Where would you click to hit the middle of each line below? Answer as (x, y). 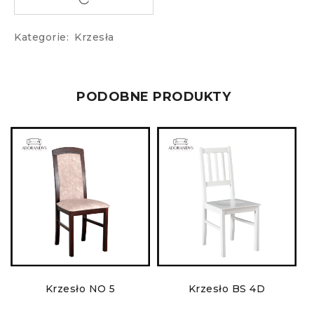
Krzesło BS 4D (227, 289)
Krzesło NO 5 (80, 289)
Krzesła (94, 37)
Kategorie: (41, 37)
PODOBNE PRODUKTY (153, 97)
